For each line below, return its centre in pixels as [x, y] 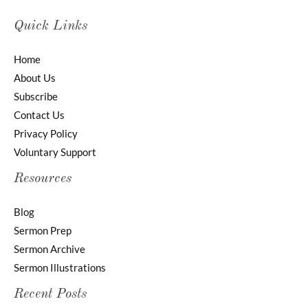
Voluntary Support [55, 153]
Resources [43, 179]
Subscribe [36, 97]
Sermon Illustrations [60, 268]
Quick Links [51, 26]
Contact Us [39, 115]
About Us [35, 78]
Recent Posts [50, 295]
